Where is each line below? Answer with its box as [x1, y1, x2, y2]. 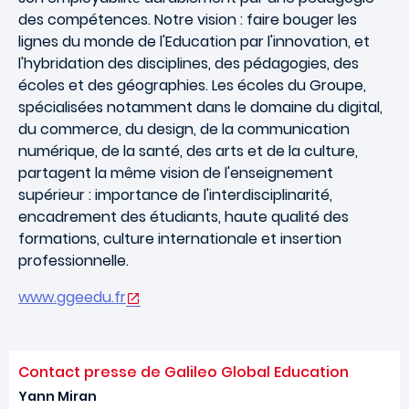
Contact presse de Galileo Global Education [18, 362, 349, 383]
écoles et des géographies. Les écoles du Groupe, [18, 75, 366, 96]
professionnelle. [18, 250, 129, 271]
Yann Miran [18, 387, 97, 405]
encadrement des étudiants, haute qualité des [18, 206, 349, 227]
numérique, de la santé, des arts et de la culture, [18, 141, 358, 162]
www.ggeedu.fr [18, 287, 126, 308]
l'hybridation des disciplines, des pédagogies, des [18, 53, 359, 74]
